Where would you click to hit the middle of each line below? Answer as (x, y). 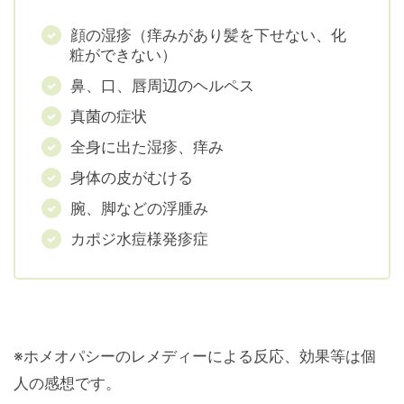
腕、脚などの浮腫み (140, 209)
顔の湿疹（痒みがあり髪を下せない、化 (209, 36)
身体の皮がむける (132, 178)
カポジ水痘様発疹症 (140, 239)
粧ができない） (123, 55)
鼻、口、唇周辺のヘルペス (163, 86)
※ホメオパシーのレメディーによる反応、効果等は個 (195, 357)
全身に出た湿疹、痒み (147, 147)
